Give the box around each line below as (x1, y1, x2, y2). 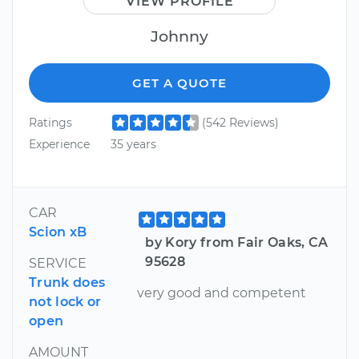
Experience (29, 136, 90, 151)
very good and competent (137, 285, 307, 301)
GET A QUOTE (132, 75, 227, 91)
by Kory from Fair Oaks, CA (145, 235, 329, 251)
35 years (110, 136, 156, 151)
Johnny (151, 26, 208, 46)
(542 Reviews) (201, 115, 279, 130)
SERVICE (29, 256, 87, 272)
